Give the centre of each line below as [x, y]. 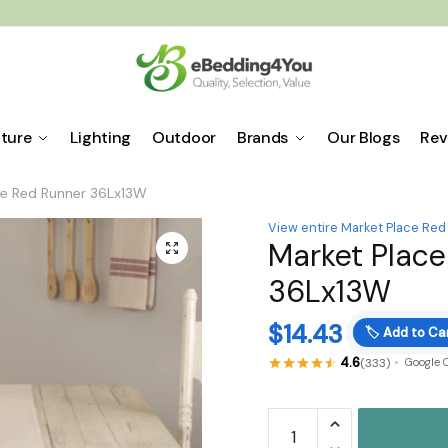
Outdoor [184, 137]
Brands [262, 137]
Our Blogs [363, 137]
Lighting [101, 137]
